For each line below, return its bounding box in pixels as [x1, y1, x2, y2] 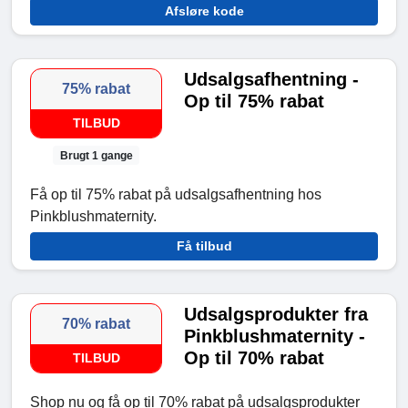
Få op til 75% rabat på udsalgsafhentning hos [30, 186, 321, 202]
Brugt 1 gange [59, 148, 133, 162]
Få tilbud [176, 238, 232, 253]
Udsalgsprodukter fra [184, 303, 369, 324]
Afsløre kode [164, 4, 244, 19]
